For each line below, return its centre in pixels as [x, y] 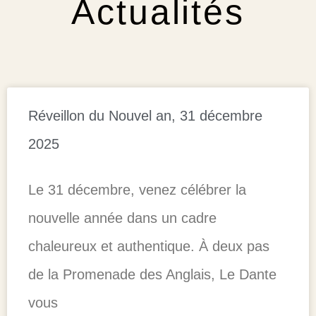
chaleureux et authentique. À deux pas [149, 246]
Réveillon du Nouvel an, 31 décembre [145, 115]
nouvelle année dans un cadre [122, 218]
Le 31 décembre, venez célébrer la [137, 189]
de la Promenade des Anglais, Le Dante [152, 274]
